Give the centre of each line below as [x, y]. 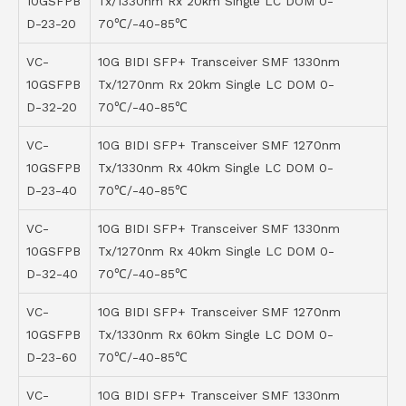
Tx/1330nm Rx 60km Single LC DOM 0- [216, 335]
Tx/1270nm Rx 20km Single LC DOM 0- [216, 85]
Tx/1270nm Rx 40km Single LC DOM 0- [216, 251]
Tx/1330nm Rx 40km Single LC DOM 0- [216, 168]
